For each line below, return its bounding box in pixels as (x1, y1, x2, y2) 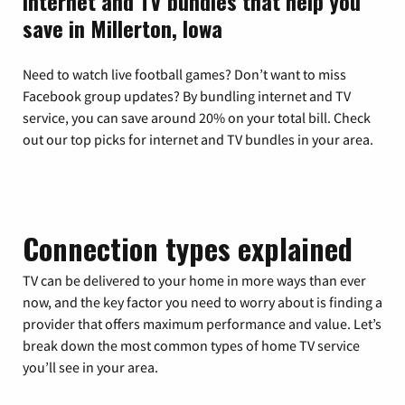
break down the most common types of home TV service (23, 335, 360, 354)
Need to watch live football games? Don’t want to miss (23, 64, 346, 83)
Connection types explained (23, 226, 353, 269)
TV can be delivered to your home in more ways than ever (23, 270, 366, 289)
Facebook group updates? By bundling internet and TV (23, 86, 351, 105)
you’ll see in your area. (23, 357, 158, 376)
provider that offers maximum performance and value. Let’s (23, 314, 381, 333)
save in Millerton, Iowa (23, 11, 222, 44)
